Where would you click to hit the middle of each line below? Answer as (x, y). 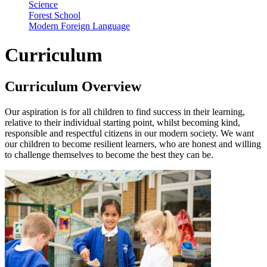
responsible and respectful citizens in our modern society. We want (129, 133)
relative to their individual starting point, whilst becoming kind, (122, 123)
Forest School (55, 15)
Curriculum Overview (73, 87)
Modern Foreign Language (79, 26)
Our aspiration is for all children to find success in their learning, (125, 112)
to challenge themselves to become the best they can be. (109, 155)
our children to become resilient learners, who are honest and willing (133, 144)
